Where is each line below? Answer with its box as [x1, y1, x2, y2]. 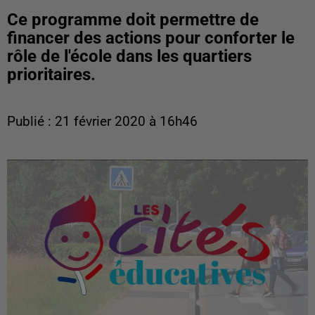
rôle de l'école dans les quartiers [7, 46, 252, 66]
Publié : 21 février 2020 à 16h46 [7, 114, 198, 129]
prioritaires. [7, 65, 96, 84]
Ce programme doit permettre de [7, 10, 259, 30]
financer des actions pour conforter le [7, 28, 295, 48]
